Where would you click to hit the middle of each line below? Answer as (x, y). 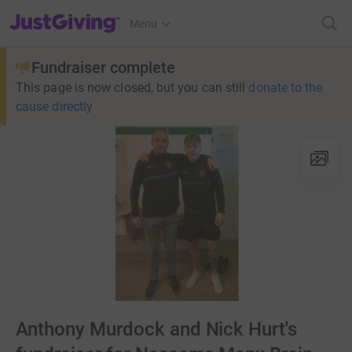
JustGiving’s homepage (66, 13)
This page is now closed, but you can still (131, 88)
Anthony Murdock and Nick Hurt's (157, 330)
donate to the (286, 88)
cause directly (55, 106)
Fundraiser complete (103, 68)
